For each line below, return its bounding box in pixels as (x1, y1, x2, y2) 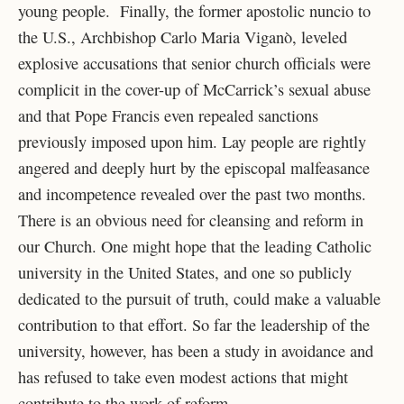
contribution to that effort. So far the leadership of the (18, 314, 370, 336)
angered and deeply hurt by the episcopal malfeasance (18, 157, 370, 179)
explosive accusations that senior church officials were (18, 52, 371, 75)
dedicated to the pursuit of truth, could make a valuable (18, 288, 381, 310)
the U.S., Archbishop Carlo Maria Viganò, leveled (18, 26, 347, 49)
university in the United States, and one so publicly (18, 262, 352, 284)
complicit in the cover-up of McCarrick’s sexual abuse (18, 78, 371, 101)
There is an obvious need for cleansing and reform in (18, 209, 363, 232)
